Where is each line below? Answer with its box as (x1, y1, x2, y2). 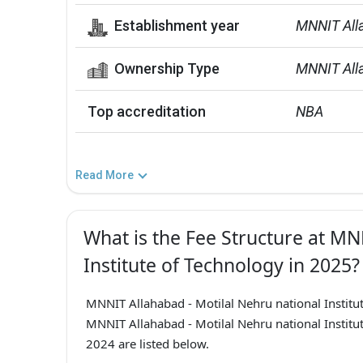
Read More (75, 169, 134, 182)
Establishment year (113, 17, 240, 35)
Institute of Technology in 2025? (83, 252, 360, 279)
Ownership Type (113, 60, 220, 78)
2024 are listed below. (85, 335, 209, 352)
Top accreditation (88, 103, 206, 121)
